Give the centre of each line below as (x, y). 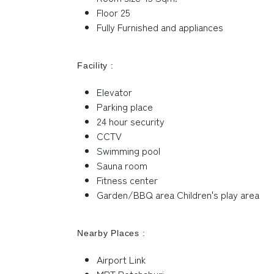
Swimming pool (128, 150)
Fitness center (127, 180)
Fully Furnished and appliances (160, 27)
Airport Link (121, 259)
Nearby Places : (111, 233)
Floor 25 (113, 12)
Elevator (114, 91)
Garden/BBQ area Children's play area (178, 194)
